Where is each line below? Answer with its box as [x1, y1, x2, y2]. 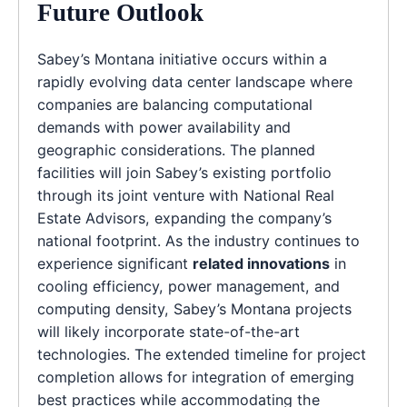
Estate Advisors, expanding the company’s [37, 208, 332, 227]
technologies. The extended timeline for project [37, 344, 366, 363]
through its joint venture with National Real [37, 185, 334, 204]
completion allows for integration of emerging [37, 367, 354, 386]
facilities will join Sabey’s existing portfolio [37, 163, 332, 182]
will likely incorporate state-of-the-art [37, 322, 300, 341]
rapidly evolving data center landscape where [37, 72, 352, 91]
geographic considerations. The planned [37, 140, 315, 159]
